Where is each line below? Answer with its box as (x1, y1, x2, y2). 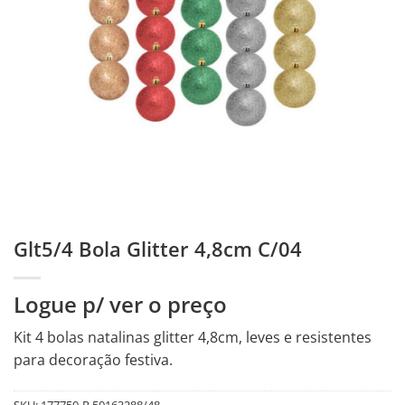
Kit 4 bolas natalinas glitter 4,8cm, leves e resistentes (14, 327, 372, 348)
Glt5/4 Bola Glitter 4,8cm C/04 (14, 235, 302, 264)
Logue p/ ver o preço (14, 289, 227, 320)
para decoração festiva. (14, 350, 173, 371)
